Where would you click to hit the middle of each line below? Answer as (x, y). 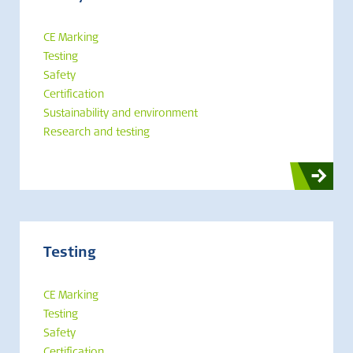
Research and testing (97, 133)
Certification (74, 95)
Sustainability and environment (121, 114)
